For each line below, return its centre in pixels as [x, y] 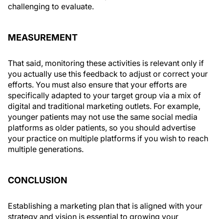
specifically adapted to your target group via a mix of [104, 95]
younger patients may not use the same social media [103, 117]
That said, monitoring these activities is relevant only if [106, 63]
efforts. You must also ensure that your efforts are [97, 85]
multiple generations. [46, 149]
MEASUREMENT [43, 37]
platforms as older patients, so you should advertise [102, 128]
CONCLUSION [38, 180]
